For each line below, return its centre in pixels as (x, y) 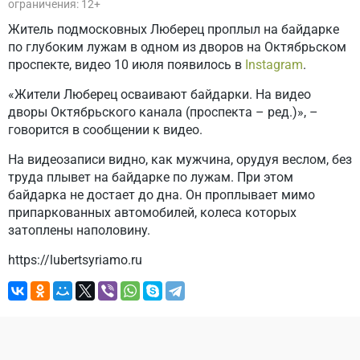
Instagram (274, 65)
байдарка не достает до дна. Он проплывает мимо (162, 195)
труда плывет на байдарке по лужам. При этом (151, 177)
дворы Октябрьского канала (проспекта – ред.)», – (163, 112)
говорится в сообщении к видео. (105, 130)
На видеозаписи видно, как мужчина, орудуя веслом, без (180, 160)
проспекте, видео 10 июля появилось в (127, 65)
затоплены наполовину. (79, 230)
